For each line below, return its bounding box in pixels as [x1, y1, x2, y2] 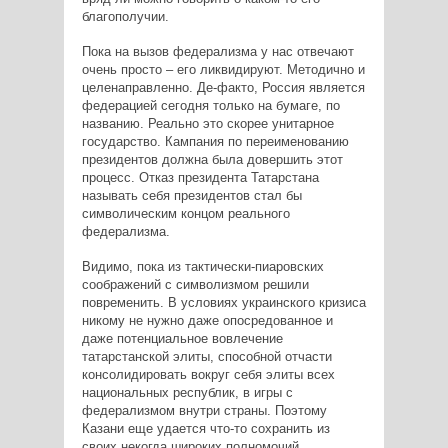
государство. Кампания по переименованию [81, 134, 349, 150]
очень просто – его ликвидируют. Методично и [81, 62, 365, 78]
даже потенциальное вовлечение [81, 331, 283, 347]
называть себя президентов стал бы [81, 188, 302, 204]
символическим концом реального [81, 206, 290, 222]
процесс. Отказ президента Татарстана [81, 170, 319, 186]
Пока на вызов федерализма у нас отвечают [81, 44, 354, 60]
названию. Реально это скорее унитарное [81, 116, 334, 132]
